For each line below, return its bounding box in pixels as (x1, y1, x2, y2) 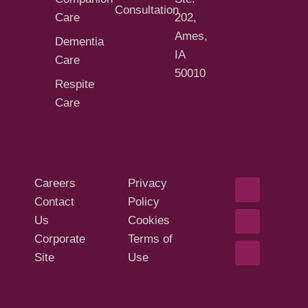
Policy (128, 195, 159, 209)
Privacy (128, 177, 167, 190)
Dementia (55, 35, 104, 49)
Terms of (128, 232, 173, 246)
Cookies (128, 214, 170, 228)
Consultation (115, 3, 179, 17)
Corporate (34, 232, 85, 246)
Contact (34, 195, 74, 209)
